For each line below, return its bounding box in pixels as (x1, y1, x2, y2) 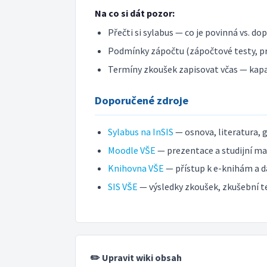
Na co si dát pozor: (95, 7, 175, 19)
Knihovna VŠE (108, 162, 164, 175)
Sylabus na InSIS (108, 125, 174, 138)
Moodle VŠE (108, 144, 156, 156)
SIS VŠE (108, 181, 138, 193)
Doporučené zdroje (95, 94, 188, 108)
